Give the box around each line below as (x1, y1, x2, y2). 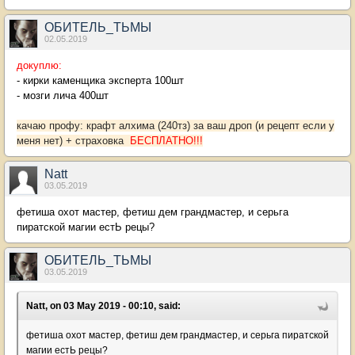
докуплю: (17, 59, 62, 71)
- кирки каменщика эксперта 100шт (17, 74, 184, 86)
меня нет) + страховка (17, 135, 127, 147)
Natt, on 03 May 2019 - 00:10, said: (26, 300, 181, 311)
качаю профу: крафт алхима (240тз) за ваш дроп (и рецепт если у (17, 120, 334, 132)
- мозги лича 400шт (17, 90, 109, 101)
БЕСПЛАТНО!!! (127, 135, 203, 147)
